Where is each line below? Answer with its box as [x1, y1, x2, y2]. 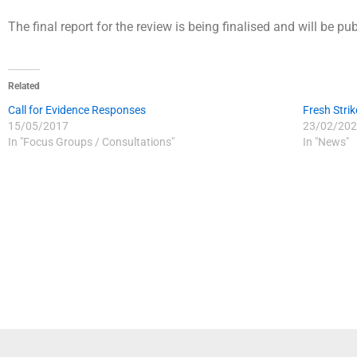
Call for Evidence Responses [8, 104, 146, 116]
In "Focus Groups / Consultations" [8, 135, 175, 148]
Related [8, 80, 40, 92]
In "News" [302, 135, 349, 148]
